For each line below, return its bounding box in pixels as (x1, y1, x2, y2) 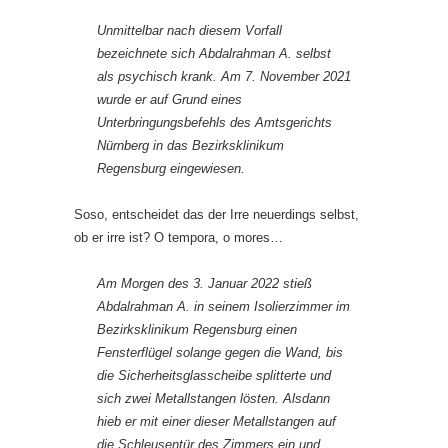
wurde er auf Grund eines (97, 91, 242, 107)
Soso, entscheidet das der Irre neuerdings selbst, (74, 206, 359, 222)
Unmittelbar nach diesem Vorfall (97, 22, 282, 38)
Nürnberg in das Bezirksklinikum (97, 137, 284, 153)
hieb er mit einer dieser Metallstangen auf (97, 413, 336, 429)
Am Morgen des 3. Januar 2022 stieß (97, 275, 312, 291)
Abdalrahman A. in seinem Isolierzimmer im (97, 298, 350, 314)
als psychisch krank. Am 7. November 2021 (97, 68, 351, 84)
